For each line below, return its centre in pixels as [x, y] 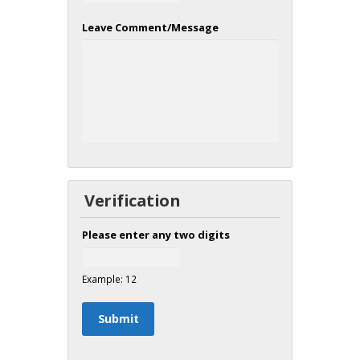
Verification [132, 200]
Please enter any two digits [155, 234]
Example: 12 [109, 278]
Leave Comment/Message [150, 27]
